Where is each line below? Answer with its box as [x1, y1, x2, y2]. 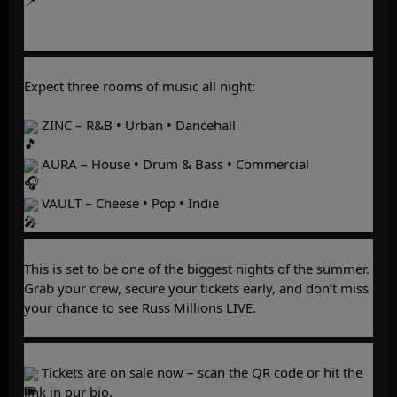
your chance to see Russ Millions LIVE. [24, 298, 256, 316]
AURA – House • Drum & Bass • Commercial [38, 155, 309, 174]
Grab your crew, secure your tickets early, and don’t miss [24, 278, 369, 297]
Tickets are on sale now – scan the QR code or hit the [38, 363, 362, 382]
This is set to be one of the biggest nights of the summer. [24, 259, 370, 277]
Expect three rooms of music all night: [24, 77, 255, 96]
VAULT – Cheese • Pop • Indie [38, 194, 219, 213]
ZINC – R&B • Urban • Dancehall [38, 116, 236, 135]
